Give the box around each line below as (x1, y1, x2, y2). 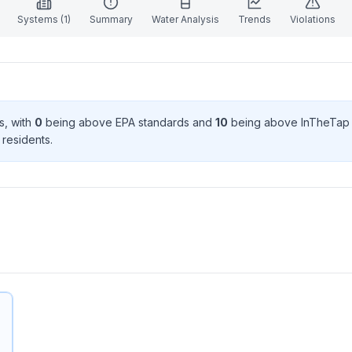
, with (5, 115, 35, 129)
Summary (89, 13, 133, 25)
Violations (289, 13, 335, 25)
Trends (237, 13, 271, 25)
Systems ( (16, 13, 64, 25)
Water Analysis (151, 13, 219, 25)
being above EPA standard (42, 115, 184, 129)
